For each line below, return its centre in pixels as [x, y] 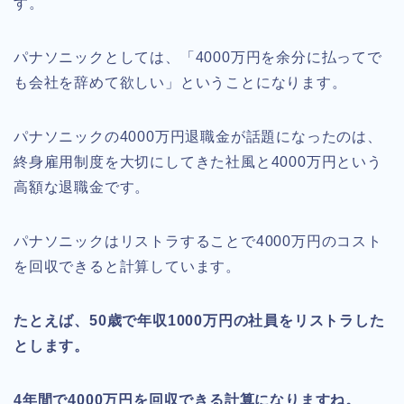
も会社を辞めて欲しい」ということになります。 [180, 83]
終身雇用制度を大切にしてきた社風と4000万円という [198, 162]
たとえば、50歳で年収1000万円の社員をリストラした [199, 321]
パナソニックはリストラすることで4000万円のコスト [198, 242]
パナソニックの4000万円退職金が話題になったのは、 [198, 137]
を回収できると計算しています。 [127, 267]
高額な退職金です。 [82, 188]
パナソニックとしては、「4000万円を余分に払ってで [198, 58]
